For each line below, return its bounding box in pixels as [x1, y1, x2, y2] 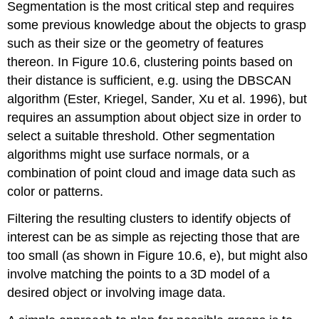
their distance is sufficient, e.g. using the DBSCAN [7, 73, 292, 88]
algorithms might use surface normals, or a [7, 147, 250, 162]
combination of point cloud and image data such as [7, 165, 296, 180]
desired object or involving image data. [7, 286, 226, 300]
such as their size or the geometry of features [7, 36, 264, 51]
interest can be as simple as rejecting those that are [7, 230, 300, 245]
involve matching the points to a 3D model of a [7, 267, 271, 282]
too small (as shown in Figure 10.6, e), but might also [7, 249, 308, 263]
